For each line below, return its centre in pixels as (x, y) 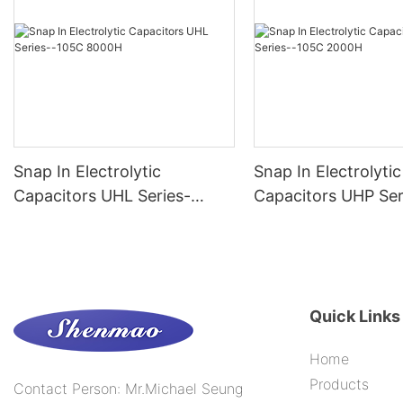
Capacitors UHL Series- (102, 196)
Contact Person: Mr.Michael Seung (128, 389)
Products (339, 385)
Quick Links (354, 317)
